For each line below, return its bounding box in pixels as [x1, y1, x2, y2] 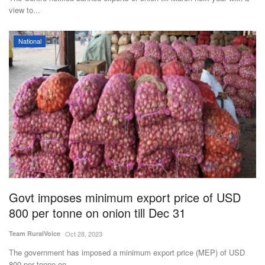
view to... [9, 4, 40, 16]
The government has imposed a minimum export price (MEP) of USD [9, 246, 245, 258]
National [18, 36, 41, 46]
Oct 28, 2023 [65, 228, 102, 238]
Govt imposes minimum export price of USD [9, 188, 241, 206]
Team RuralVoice [9, 228, 60, 238]
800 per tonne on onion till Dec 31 [9, 203, 186, 221]
